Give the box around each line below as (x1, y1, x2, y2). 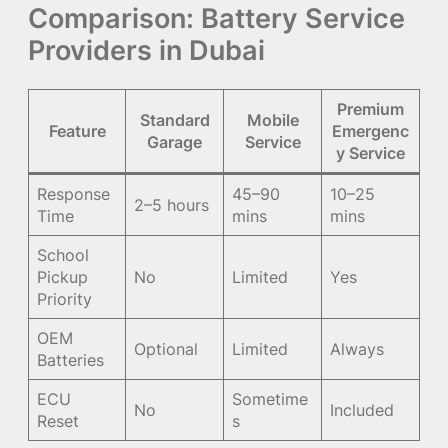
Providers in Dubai (28, 32, 265, 67)
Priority (37, 288, 93, 309)
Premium (337, 98, 404, 119)
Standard (139, 109, 210, 130)
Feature (48, 120, 106, 141)
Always (330, 338, 385, 359)
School (37, 244, 90, 265)
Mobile (246, 109, 299, 130)
